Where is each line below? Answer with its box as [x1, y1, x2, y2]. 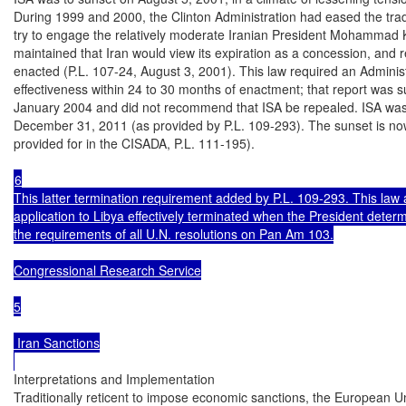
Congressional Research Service [14, 260, 201, 279]
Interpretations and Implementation [14, 369, 215, 388]
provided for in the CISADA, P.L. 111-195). [14, 133, 255, 152]
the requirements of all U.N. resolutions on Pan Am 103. [14, 224, 333, 243]
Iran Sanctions [14, 333, 100, 352]
